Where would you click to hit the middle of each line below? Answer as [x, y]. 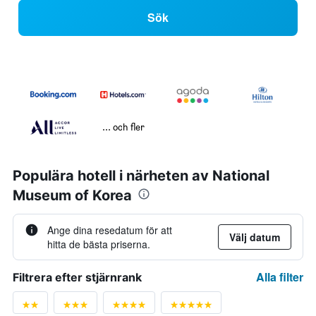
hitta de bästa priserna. [99, 244]
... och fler [123, 127]
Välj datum [255, 237]
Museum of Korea [72, 196]
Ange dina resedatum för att [110, 230]
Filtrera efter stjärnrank [77, 278]
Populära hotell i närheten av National [141, 176]
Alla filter [280, 277]
